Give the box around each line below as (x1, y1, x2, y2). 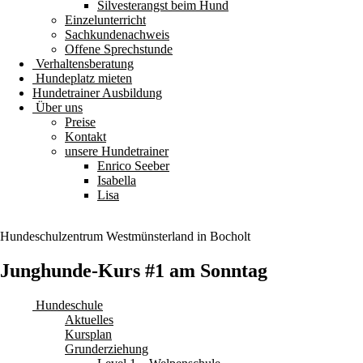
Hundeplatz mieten (32, 71, 132, 85)
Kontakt (65, 130, 106, 143)
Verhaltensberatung (32, 57, 134, 70)
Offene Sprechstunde (65, 42, 173, 56)
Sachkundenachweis (65, 28, 169, 41)
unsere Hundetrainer (65, 144, 169, 158)
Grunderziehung (65, 341, 148, 356)
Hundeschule (32, 297, 103, 312)
